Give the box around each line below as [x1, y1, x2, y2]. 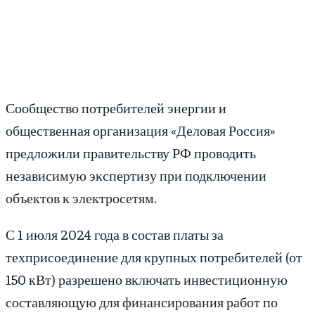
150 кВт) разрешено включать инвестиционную [6, 270, 288, 288]
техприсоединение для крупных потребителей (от [6, 247, 302, 266]
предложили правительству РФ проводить [6, 143, 256, 162]
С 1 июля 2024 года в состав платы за [6, 225, 224, 243]
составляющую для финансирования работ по [6, 292, 278, 311]
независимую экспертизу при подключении [6, 166, 266, 184]
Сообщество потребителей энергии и [6, 98, 226, 117]
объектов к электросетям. [6, 188, 156, 207]
